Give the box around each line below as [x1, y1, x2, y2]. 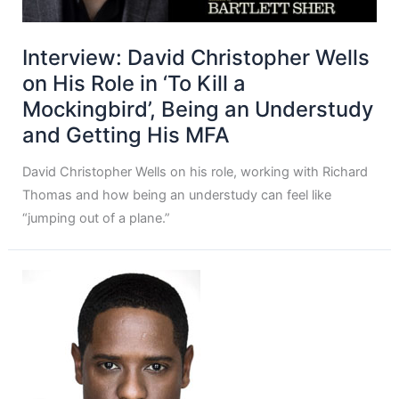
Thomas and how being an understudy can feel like [22, 187, 332, 204]
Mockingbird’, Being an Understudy [22, 95, 374, 122]
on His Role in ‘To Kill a [22, 69, 247, 96]
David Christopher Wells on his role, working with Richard [22, 164, 369, 181]
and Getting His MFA [22, 121, 231, 148]
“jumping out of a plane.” [22, 210, 171, 227]
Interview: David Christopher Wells [22, 44, 370, 70]
